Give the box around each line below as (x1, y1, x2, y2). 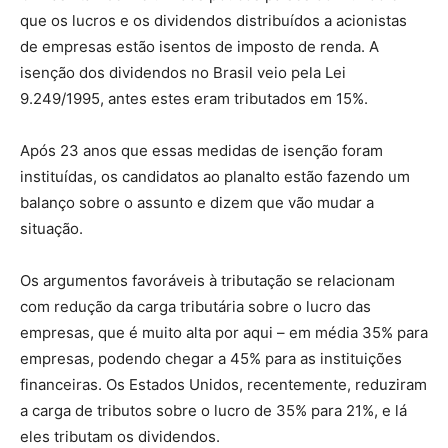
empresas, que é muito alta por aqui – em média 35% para (20, 323, 428, 343)
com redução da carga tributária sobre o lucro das (20, 297, 371, 317)
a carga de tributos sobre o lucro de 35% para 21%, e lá (20, 401, 407, 421)
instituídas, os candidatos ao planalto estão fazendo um (20, 167, 410, 187)
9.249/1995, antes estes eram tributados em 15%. (20, 89, 372, 109)
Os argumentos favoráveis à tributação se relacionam (20, 271, 395, 291)
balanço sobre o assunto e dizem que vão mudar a (20, 193, 374, 213)
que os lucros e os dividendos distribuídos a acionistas (20, 11, 407, 31)
